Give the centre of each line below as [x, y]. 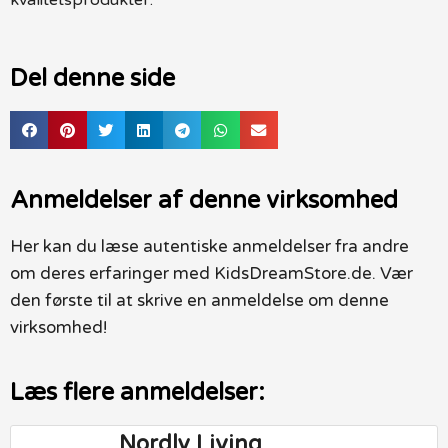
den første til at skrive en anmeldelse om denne [199, 301]
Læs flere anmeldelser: [137, 393]
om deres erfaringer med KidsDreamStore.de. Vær [211, 274]
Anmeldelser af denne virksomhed [204, 201]
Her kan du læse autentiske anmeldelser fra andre [209, 247]
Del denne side [92, 79]
